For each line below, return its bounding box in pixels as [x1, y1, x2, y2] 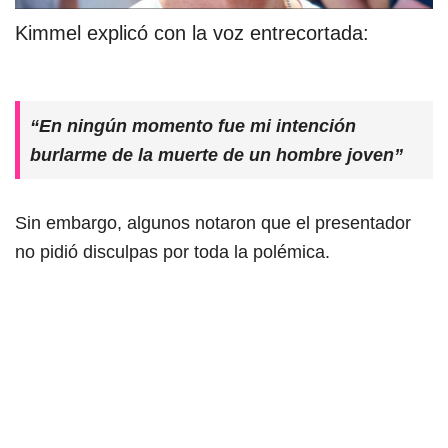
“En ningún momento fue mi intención [30, 114, 356, 136]
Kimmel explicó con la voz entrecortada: [15, 21, 369, 44]
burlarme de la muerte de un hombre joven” [30, 143, 403, 165]
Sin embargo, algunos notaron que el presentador [15, 211, 411, 233]
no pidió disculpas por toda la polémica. [15, 240, 335, 262]
